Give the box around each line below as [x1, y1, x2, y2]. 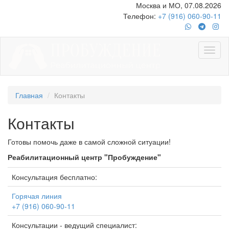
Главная [15, 90, 43, 100]
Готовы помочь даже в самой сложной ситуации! [8, 136, 171, 147]
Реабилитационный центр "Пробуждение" [8, 152, 161, 162]
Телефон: [123, 11, 158, 21]
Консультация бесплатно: [12, 172, 97, 182]
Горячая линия [12, 191, 62, 201]
